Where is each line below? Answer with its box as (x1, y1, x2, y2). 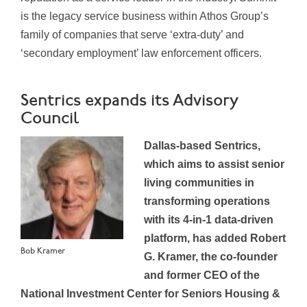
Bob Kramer (21, 246, 65, 257)
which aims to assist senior (144, 158, 284, 171)
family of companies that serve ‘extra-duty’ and (21, 29, 244, 41)
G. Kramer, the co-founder (144, 251, 278, 263)
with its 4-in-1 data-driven (144, 214, 273, 226)
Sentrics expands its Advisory (21, 91, 238, 112)
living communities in (144, 177, 254, 189)
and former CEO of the (144, 269, 260, 282)
